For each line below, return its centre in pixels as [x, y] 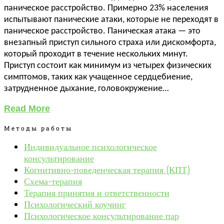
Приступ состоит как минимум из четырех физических [108, 66]
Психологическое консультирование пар [101, 216]
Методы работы [38, 128]
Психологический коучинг [75, 204]
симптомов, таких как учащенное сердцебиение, [98, 77]
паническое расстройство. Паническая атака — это [102, 31]
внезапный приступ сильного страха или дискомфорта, [110, 43]
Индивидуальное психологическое [90, 147]
